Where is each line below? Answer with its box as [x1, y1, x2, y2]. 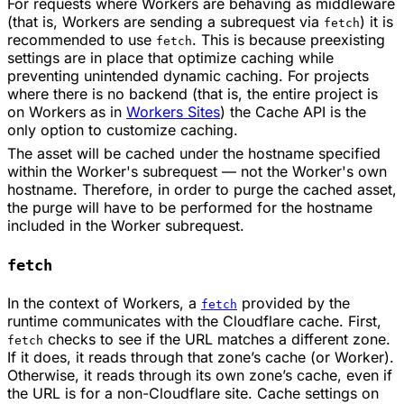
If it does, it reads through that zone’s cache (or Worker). [7, 348, 394, 366]
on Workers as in [7, 102, 126, 121]
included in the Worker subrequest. [7, 216, 244, 234]
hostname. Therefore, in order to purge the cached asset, [7, 179, 397, 198]
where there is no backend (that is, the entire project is [7, 84, 378, 103]
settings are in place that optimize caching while [7, 48, 334, 67]
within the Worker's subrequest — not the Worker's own [7, 161, 387, 180]
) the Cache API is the [220, 102, 366, 121]
